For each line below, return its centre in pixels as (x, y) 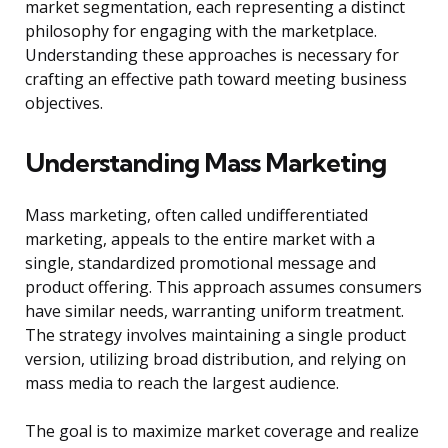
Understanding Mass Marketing (205, 163)
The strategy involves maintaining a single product (215, 335)
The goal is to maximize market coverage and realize (222, 431)
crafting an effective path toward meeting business (216, 79)
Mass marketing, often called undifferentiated (196, 215)
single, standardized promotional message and (200, 263)
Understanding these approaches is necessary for (212, 55)
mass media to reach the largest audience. (182, 383)
